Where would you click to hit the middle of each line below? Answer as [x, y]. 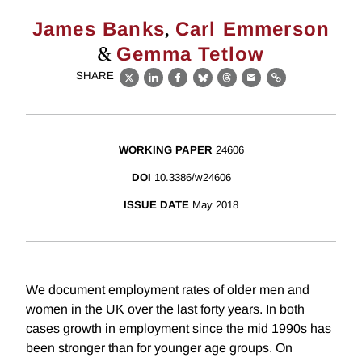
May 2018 [215, 205]
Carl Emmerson [253, 29]
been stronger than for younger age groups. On [159, 348]
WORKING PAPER [165, 150]
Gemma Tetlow [191, 54]
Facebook [208, 86]
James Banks [99, 29]
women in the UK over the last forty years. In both [165, 309]
